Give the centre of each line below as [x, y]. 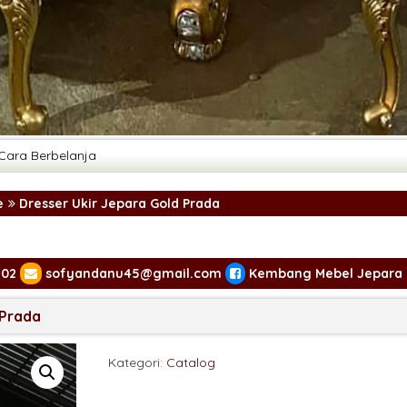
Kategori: [137, 362]
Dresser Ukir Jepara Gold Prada [117, 203]
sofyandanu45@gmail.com [133, 273]
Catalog [190, 362]
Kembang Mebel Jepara [323, 273]
